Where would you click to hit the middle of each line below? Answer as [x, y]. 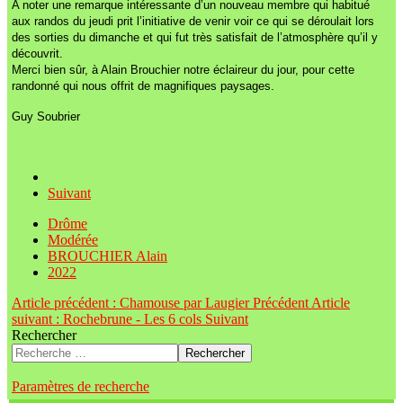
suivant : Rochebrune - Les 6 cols [108, 319]
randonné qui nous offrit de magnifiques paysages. [143, 86]
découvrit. [37, 54]
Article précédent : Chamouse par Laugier [132, 303]
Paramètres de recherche [81, 387]
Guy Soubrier [46, 117]
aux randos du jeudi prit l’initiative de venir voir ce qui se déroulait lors [193, 22]
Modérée [73, 240]
